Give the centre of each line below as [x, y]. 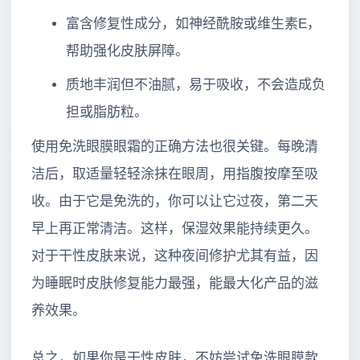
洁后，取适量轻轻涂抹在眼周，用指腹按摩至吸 [175, 174]
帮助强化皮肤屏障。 [127, 51]
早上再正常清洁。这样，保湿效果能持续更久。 [175, 228]
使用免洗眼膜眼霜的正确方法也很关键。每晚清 [175, 146]
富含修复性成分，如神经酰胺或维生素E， [193, 23]
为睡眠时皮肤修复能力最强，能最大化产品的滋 [175, 283]
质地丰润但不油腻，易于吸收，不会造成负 [195, 85]
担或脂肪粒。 [106, 112]
